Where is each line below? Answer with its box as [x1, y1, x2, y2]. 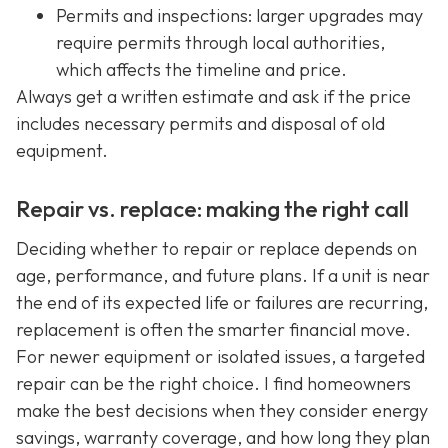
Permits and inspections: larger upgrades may [56, 3, 423, 27]
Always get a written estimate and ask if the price [16, 84, 411, 108]
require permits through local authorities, [56, 30, 385, 54]
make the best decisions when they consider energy [16, 398, 428, 422]
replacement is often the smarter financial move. [16, 317, 411, 341]
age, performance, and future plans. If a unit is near [16, 263, 430, 287]
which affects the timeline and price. [56, 57, 347, 81]
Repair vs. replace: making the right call [16, 194, 409, 223]
